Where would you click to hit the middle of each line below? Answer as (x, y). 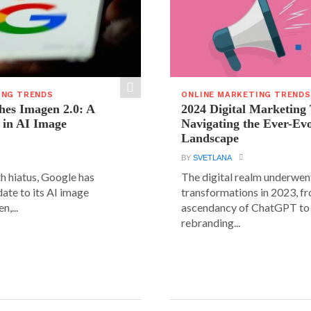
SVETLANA (213, 157)
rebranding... (211, 222)
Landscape (210, 138)
